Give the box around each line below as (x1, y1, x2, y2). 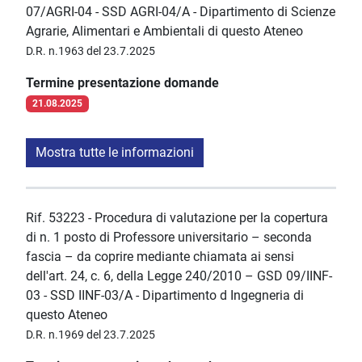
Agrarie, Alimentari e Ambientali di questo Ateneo (26, 23, 303, 40)
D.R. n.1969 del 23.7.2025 (26, 328, 155, 342)
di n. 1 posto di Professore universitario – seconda (26, 229, 312, 246)
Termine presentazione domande (26, 75, 219, 91)
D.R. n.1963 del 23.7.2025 (26, 44, 155, 58)
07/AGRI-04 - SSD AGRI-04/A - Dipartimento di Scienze (26, 4, 335, 20)
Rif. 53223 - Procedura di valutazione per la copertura (26, 210, 328, 226)
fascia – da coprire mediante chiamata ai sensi (26, 249, 294, 265)
